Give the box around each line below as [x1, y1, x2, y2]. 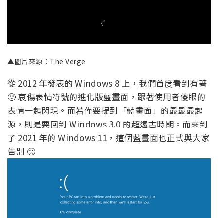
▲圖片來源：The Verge [7, 56, 86, 67]
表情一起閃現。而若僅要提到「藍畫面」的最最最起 [7, 104, 203, 117]
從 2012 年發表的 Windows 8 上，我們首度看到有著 [7, 77, 207, 90]
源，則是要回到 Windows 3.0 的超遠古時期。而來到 [7, 118, 208, 130]
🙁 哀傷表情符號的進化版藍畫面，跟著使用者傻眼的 [7, 91, 205, 103]
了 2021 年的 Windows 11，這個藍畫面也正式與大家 [7, 131, 209, 144]
